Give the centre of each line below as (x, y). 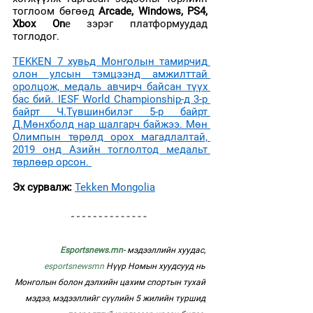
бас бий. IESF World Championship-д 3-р (110, 99)
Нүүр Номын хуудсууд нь (156, 266)
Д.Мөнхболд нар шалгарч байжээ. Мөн (110, 124)
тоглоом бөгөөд (53, 11)
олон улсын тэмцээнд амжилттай (110, 74)
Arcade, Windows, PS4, (151, 11)
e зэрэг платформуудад (136, 24)
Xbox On (39, 24)
